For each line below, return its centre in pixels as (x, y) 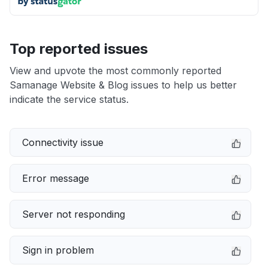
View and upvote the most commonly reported (115, 71)
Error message (56, 178)
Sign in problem (58, 250)
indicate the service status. (69, 99)
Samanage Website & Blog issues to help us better (123, 85)
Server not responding (74, 214)
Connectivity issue (63, 142)
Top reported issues (79, 49)
